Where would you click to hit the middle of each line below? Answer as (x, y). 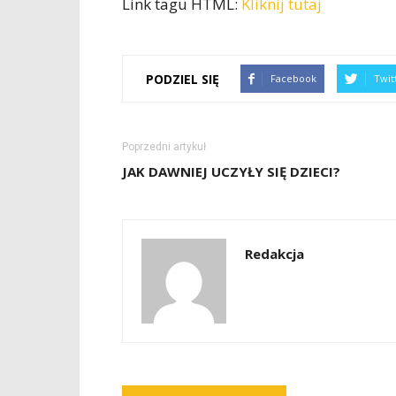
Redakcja (274, 254)
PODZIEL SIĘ (183, 79)
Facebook (293, 78)
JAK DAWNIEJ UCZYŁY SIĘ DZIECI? (231, 171)
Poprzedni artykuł (164, 147)
